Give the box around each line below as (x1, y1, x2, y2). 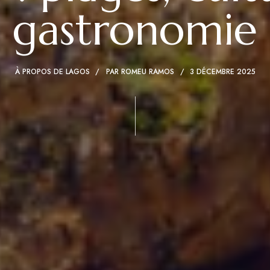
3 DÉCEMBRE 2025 (189, 66, 256, 77)
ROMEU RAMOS (121, 66, 174, 77)
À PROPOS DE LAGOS (14, 66, 90, 77)
